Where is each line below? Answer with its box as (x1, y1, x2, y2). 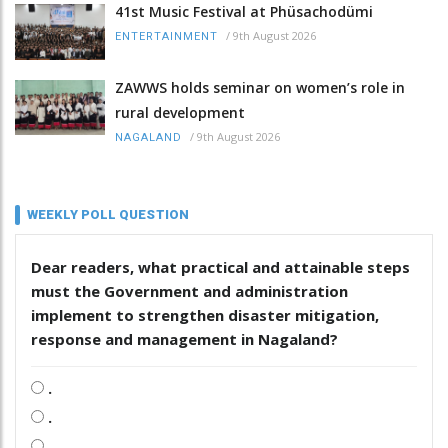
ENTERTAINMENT (115, 30, 218, 44)
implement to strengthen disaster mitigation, (31, 304, 379, 325)
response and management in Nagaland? (31, 328, 338, 349)
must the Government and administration (31, 280, 348, 301)
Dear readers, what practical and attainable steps (31, 256, 410, 277)
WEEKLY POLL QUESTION (27, 206, 189, 222)
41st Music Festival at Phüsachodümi (115, 2, 373, 22)
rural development (115, 102, 245, 122)
